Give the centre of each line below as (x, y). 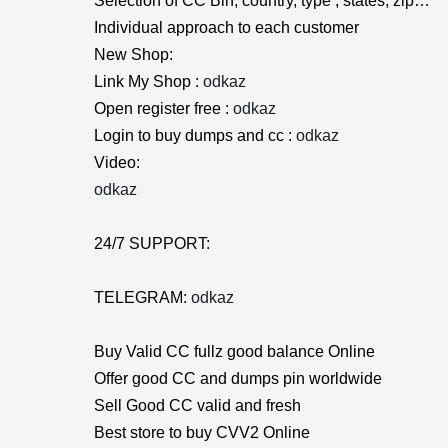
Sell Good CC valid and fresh (197, 405)
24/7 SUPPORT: (152, 243)
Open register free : (163, 108)
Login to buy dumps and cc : (195, 135)
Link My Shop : (148, 81)
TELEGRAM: (142, 297)
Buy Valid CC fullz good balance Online (234, 351)
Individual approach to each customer (226, 27)
